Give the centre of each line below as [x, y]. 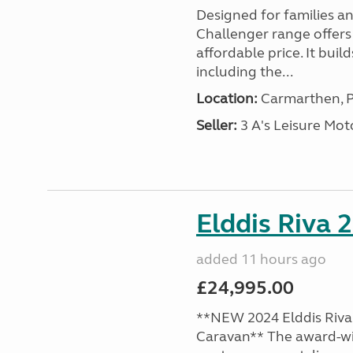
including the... [244, 72]
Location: [227, 98]
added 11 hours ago [261, 259]
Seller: [216, 125]
